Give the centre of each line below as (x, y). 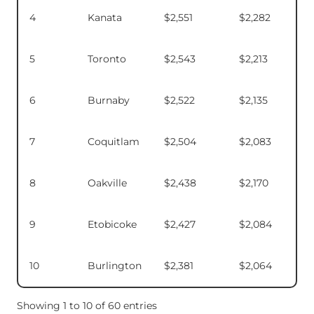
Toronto (107, 59)
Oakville (107, 183)
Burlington (115, 265)
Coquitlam (114, 141)
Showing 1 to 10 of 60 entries (87, 305)
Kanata (105, 17)
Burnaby (109, 100)
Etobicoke (112, 224)
